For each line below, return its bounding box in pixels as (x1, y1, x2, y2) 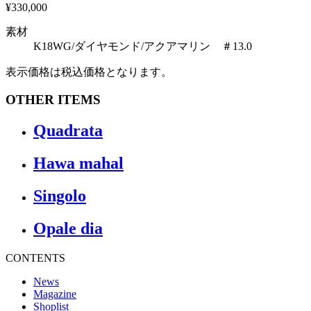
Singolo (33, 187, 86, 205)
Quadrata (33, 121, 103, 140)
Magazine (33, 287, 76, 300)
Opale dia (33, 219, 103, 238)
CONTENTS (6, 251, 65, 264)
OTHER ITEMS (6, 92, 101, 108)
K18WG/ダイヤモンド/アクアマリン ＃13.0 (33, 40, 252, 52)
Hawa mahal (33, 154, 124, 173)
